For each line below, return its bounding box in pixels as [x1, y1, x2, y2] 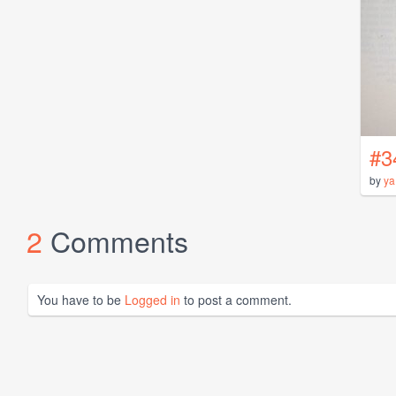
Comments [50, 220, 188, 262]
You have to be [37, 291, 125, 309]
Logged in [125, 291, 180, 309]
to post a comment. [180, 291, 292, 309]
